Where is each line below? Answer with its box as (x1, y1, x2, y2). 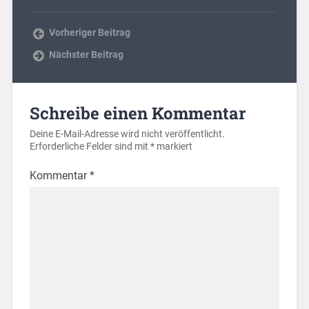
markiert (154, 141, 192, 153)
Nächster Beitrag (48, 49, 123, 61)
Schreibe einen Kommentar (29, 102, 246, 125)
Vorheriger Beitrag (48, 27, 130, 39)
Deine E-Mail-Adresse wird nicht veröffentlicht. (29, 128, 225, 141)
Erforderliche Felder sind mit (29, 141, 150, 153)
